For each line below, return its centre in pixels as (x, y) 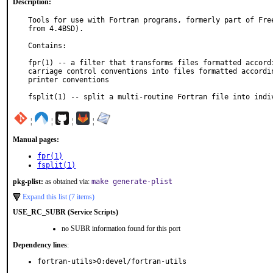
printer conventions (69, 80)
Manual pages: (36, 140)
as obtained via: (67, 182)
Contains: (47, 46)
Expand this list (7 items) (58, 197)
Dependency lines (40, 245)
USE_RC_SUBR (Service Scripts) (66, 212)
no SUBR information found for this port (121, 229)
